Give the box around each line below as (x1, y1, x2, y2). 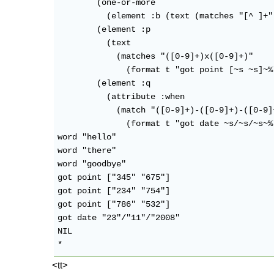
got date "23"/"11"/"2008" (57, 213, 180, 223)
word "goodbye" (57, 160, 127, 169)
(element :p (57, 25, 151, 35)
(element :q (57, 79, 151, 89)
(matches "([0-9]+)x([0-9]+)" (57, 52, 254, 62)
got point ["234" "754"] (57, 187, 171, 196)
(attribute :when (57, 92, 185, 102)
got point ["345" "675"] (57, 173, 171, 183)
